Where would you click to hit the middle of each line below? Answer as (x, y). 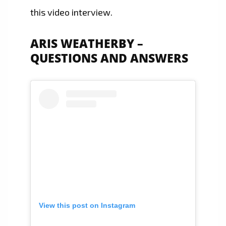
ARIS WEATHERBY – (87, 44)
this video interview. (71, 12)
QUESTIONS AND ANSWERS (111, 59)
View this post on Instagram (87, 205)
